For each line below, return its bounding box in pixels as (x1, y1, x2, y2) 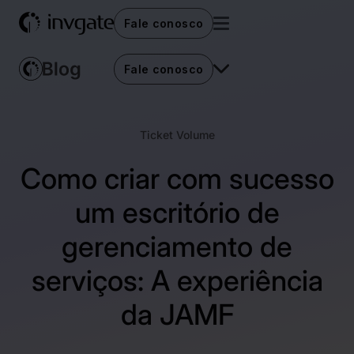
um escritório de (74, 195, 280, 230)
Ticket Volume (139, 128, 215, 141)
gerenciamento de (62, 229, 292, 264)
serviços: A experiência (31, 263, 323, 298)
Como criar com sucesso (20, 161, 334, 196)
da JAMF (120, 297, 234, 332)
